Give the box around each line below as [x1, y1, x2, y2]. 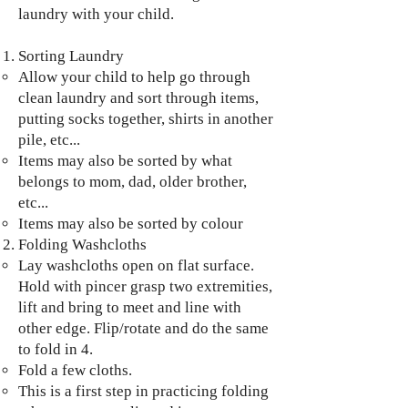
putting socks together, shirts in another [18, 110, 273, 127]
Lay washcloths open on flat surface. [18, 257, 254, 274]
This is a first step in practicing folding [18, 382, 269, 400]
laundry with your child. [18, 5, 174, 23]
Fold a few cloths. [18, 362, 132, 379]
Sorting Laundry [18, 47, 124, 65]
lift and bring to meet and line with [18, 299, 241, 316]
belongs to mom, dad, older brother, [18, 173, 247, 190]
